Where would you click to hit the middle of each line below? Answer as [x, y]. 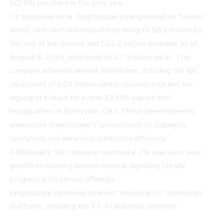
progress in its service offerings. [63, 179]
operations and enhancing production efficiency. [88, 139]
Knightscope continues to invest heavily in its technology [106, 193]
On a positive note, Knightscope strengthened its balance [107, 17]
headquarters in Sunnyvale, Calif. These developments [102, 112]
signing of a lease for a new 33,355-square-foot [91, 98]
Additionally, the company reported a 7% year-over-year [106, 152]
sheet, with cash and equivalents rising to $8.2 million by [106, 30]
